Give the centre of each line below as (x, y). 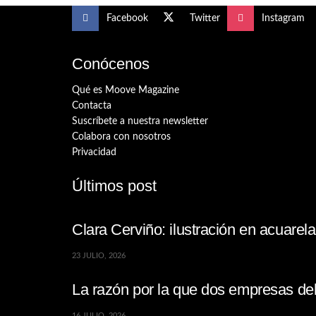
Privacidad (94, 152)
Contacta (92, 105)
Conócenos (111, 63)
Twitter (205, 18)
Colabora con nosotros (121, 136)
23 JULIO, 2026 (99, 256)
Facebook (127, 18)
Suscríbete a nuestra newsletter (140, 121)
